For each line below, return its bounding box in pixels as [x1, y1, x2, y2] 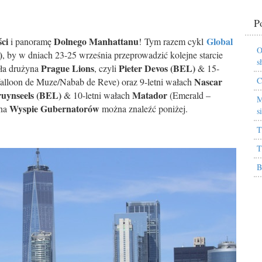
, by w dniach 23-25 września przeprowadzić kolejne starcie [2, 49, 223, 61]
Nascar [194, 75, 222, 88]
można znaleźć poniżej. [99, 102, 188, 115]
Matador [132, 88, 167, 102]
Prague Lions [41, 61, 94, 75]
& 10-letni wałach [61, 89, 132, 101]
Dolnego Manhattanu [54, 35, 139, 48]
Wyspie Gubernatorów [9, 102, 99, 115]
